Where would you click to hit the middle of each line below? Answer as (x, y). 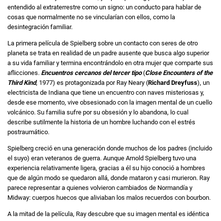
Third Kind (22, 83)
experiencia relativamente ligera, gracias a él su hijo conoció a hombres (106, 168)
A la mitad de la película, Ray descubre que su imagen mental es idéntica (108, 214)
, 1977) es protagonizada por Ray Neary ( (92, 83)
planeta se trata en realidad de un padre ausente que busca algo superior (108, 53)
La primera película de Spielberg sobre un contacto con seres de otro (103, 43)
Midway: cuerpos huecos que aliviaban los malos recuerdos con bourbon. (109, 198)
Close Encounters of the (179, 73)
